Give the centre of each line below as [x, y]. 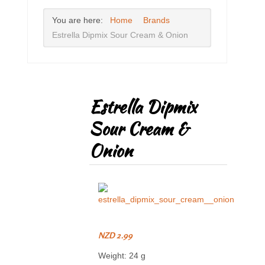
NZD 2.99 [116, 235]
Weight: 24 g [122, 256]
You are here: [80, 21]
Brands [156, 21]
